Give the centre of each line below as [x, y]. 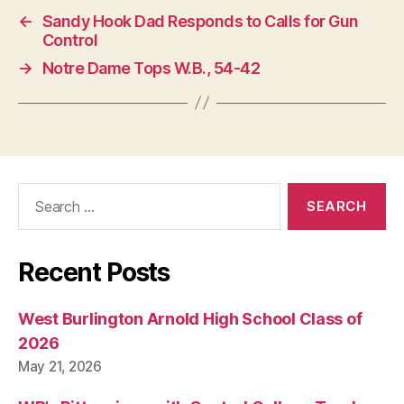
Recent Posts [94, 272]
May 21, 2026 [60, 366]
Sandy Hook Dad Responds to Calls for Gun [200, 21]
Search [35, 191]
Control [70, 40]
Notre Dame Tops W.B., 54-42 [151, 68]
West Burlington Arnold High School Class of [190, 318]
